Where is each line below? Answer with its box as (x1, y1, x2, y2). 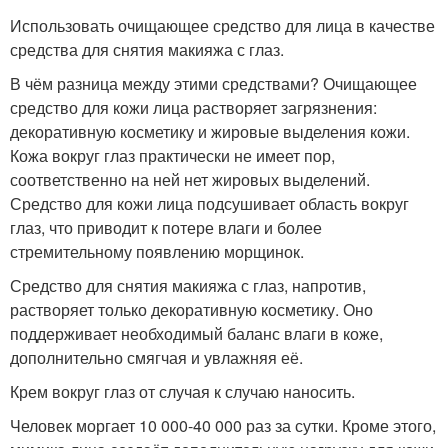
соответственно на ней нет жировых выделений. (10, 168, 370, 192)
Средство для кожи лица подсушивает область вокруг (10, 192, 409, 216)
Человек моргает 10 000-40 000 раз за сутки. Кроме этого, (10, 414, 436, 438)
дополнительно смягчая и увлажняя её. (10, 346, 303, 370)
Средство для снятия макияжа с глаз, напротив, (10, 274, 366, 298)
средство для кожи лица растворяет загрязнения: (10, 96, 377, 120)
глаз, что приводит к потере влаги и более (10, 216, 322, 240)
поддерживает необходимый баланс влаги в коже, (10, 322, 383, 346)
